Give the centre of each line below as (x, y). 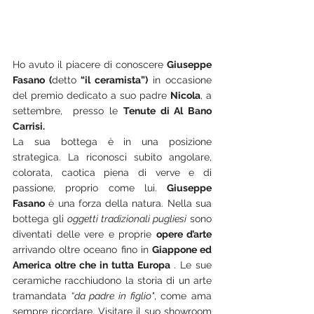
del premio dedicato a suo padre (91, 95)
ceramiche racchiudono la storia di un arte (112, 280)
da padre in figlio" (114, 295)
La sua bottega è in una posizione (112, 141)
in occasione (180, 80)
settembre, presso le (68, 110)
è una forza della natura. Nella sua (128, 203)
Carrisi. (29, 126)
